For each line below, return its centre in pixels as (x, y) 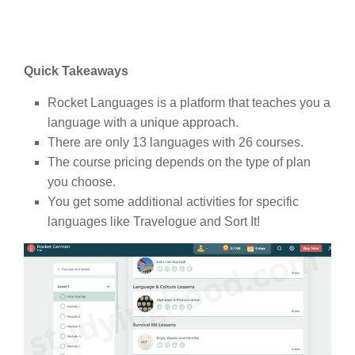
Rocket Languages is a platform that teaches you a (189, 103)
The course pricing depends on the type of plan (179, 162)
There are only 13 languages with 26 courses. (177, 143)
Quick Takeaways (76, 71)
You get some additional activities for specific (173, 202)
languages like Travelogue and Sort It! (154, 222)
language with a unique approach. (145, 123)
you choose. (82, 182)
